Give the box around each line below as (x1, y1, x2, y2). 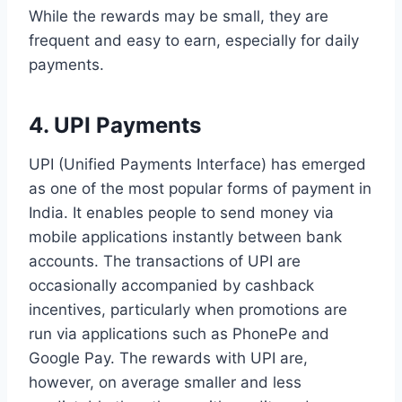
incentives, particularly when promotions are (29, 300, 347, 319)
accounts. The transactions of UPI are (29, 251, 301, 270)
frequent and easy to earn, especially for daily (29, 31, 359, 49)
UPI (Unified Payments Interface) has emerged (29, 154, 366, 173)
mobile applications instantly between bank (29, 227, 342, 246)
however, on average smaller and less (29, 372, 301, 391)
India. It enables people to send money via (29, 203, 334, 222)
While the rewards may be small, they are (29, 6, 328, 25)
